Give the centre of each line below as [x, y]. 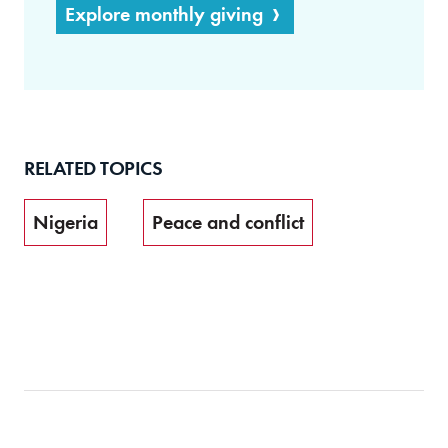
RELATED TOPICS [93, 168]
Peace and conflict [228, 222]
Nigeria [65, 222]
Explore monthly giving [164, 14]
